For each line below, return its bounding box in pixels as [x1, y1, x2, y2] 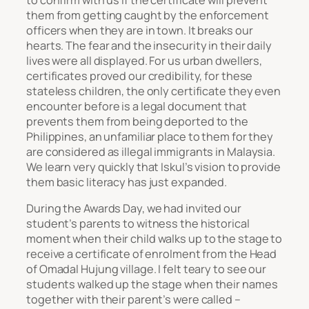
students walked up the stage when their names [26, 277, 278, 292]
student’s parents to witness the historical [26, 216, 250, 232]
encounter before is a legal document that [26, 98, 247, 114]
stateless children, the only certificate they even [26, 83, 281, 99]
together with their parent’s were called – [26, 292, 241, 308]
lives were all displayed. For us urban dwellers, [26, 52, 263, 68]
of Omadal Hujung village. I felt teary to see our [26, 261, 267, 277]
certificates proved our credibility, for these [26, 68, 253, 83]
